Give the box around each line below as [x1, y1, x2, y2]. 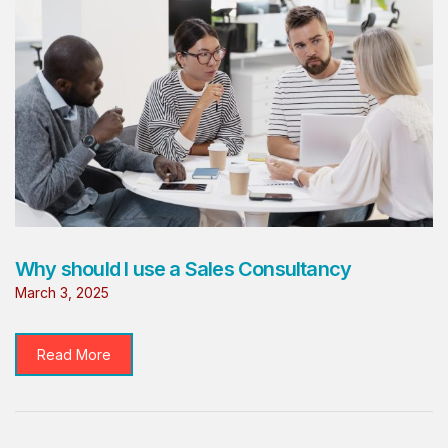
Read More [37, 345, 111, 363]
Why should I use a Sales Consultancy [15, 256, 352, 281]
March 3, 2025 [15, 283, 109, 301]
